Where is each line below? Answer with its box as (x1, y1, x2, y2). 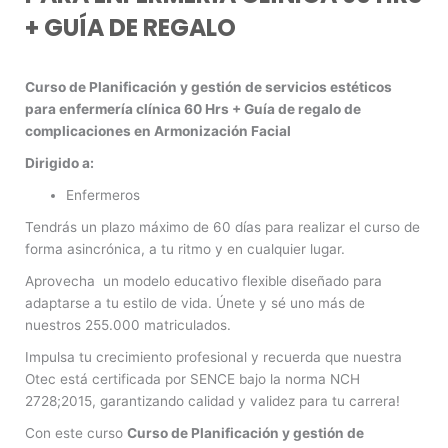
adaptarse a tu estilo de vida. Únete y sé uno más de (25, 294, 365, 311)
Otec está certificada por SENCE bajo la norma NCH (25, 370, 360, 387)
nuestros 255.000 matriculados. (25, 316, 231, 333)
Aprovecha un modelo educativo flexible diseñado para (25, 272, 382, 289)
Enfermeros (66, 186, 141, 203)
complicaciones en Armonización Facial (25, 122, 291, 139)
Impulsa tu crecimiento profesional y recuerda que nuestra (25, 348, 402, 365)
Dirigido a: (25, 154, 94, 171)
